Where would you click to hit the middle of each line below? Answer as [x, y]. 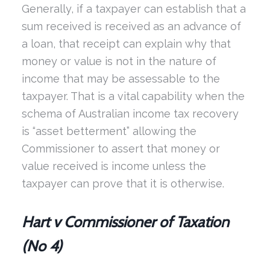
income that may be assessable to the [121, 78]
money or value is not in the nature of [119, 61]
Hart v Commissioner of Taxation [125, 221]
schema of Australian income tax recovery [130, 113]
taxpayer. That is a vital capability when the [133, 96]
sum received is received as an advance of [131, 26]
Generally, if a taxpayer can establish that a [133, 8]
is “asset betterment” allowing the [109, 131]
